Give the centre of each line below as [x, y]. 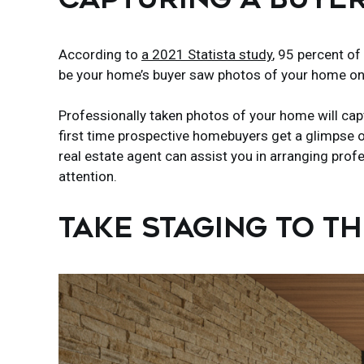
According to [100, 54]
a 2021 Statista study [207, 54]
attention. [88, 176]
